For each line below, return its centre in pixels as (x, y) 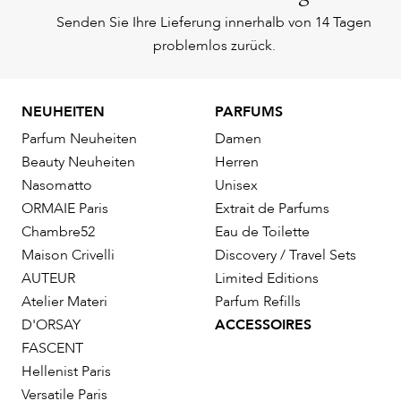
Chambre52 (58, 232)
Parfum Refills (258, 302)
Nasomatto (57, 186)
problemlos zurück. (214, 46)
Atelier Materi (64, 302)
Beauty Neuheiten (78, 162)
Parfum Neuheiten (79, 139)
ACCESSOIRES (263, 325)
